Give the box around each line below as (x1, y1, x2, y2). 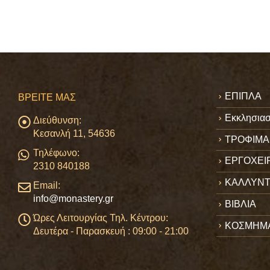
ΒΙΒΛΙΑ (224, 198, 256, 209)
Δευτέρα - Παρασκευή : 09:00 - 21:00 (33, 226, 189, 236)
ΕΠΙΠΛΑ (224, 91, 262, 101)
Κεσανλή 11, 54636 (33, 128, 115, 139)
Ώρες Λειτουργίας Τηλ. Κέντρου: (33, 213, 168, 223)
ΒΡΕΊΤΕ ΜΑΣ (18, 92, 76, 102)
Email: (33, 180, 60, 190)
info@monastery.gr (33, 193, 113, 204)
